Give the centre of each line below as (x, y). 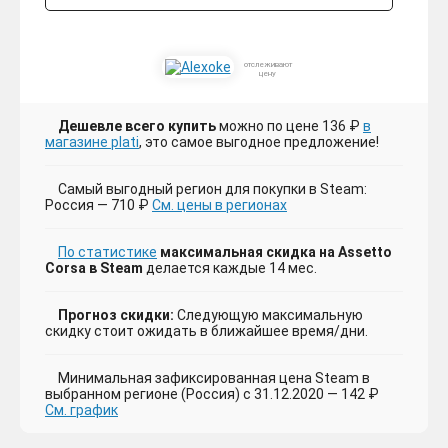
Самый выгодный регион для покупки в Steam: (212, 189)
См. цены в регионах (219, 205)
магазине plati (92, 142)
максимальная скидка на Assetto (276, 252)
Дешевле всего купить (137, 126)
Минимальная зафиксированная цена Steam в (214, 378)
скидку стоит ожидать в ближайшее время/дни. (206, 331)
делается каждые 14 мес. (230, 268)
